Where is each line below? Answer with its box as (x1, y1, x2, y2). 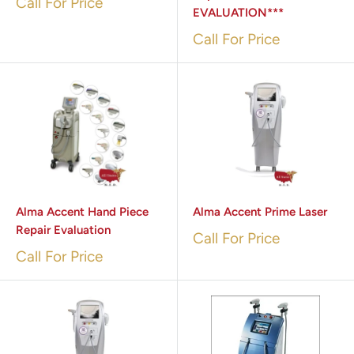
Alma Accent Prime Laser (193, 205, 327, 220)
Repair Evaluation (16, 223, 111, 238)
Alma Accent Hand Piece (16, 205, 149, 220)
